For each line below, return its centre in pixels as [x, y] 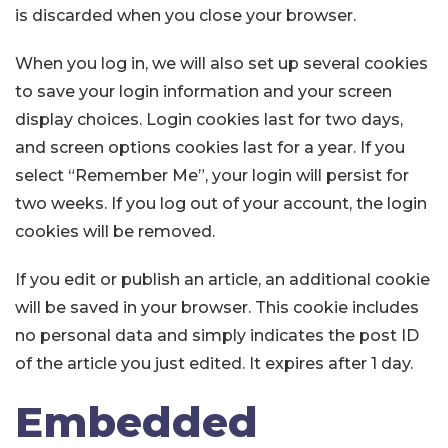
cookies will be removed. [115, 231]
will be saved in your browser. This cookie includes [217, 307]
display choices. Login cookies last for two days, [209, 119]
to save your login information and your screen [203, 91]
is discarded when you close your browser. [185, 15]
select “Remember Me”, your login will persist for [212, 175]
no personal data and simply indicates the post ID [217, 335]
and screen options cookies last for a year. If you [210, 147]
